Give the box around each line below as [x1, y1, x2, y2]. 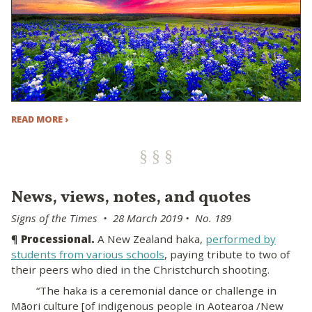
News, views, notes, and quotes [11, 186, 251, 210]
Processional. [21, 232, 97, 247]
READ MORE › [11, 113, 68, 126]
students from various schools [11, 247, 164, 262]
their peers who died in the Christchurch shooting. [11, 263, 270, 277]
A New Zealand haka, [97, 232, 205, 247]
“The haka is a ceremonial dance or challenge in [11, 283, 276, 297]
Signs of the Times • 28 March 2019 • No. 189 [11, 211, 231, 226]
